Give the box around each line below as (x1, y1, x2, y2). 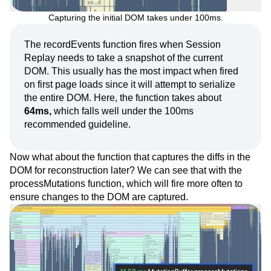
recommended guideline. (24, 119, 131, 130)
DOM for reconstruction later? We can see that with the (10, 165, 242, 176)
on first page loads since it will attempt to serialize (24, 79, 235, 90)
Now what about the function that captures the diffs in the (10, 152, 250, 163)
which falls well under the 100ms (51, 106, 194, 117)
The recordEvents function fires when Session (24, 39, 221, 50)
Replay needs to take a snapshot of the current (24, 53, 223, 64)
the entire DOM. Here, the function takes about (24, 93, 221, 103)
